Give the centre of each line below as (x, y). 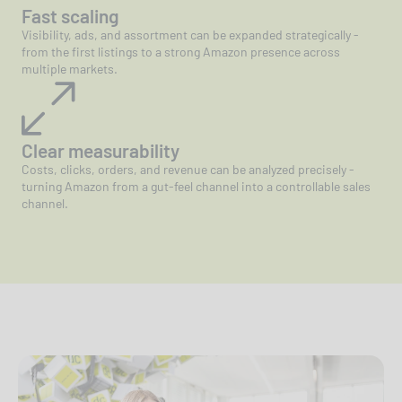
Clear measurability (100, 150)
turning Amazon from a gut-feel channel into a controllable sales (196, 186)
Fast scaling (70, 15)
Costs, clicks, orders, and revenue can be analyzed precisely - (188, 169)
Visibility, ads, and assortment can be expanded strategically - (190, 34)
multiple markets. (70, 68)
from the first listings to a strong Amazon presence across (181, 51)
